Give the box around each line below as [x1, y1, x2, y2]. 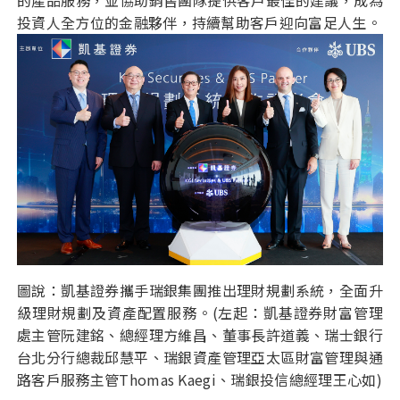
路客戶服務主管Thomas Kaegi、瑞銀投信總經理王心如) [17, 369, 382, 391]
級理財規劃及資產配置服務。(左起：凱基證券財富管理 [17, 302, 383, 324]
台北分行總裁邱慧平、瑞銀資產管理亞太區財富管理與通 [17, 346, 383, 369]
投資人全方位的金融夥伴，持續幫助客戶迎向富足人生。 [17, 12, 382, 33]
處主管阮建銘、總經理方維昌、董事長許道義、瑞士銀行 [17, 324, 383, 346]
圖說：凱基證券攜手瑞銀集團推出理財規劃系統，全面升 [17, 279, 383, 302]
